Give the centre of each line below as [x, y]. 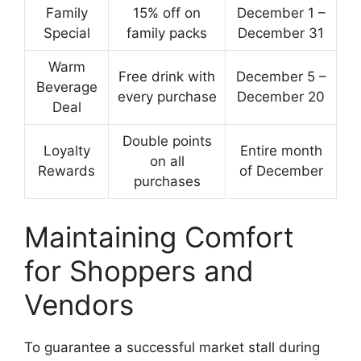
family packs [167, 33]
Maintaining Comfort [159, 237]
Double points [167, 141]
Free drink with [167, 77]
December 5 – [281, 77]
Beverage [66, 87]
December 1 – [281, 13]
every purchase [167, 97]
